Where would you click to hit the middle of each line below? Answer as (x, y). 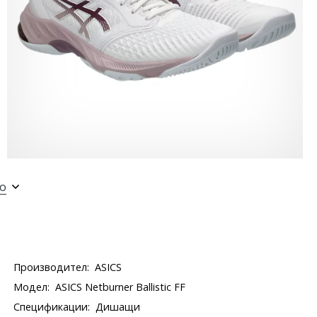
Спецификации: (52, 307)
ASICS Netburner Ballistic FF (121, 287)
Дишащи (118, 307)
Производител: (52, 267)
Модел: (32, 287)
